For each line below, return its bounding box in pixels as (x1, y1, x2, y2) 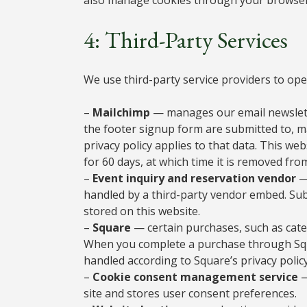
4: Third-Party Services (84, 24, 288, 55)
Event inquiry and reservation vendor (93, 170, 299, 186)
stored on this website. (84, 203, 200, 219)
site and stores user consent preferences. (84, 285, 297, 301)
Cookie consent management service (93, 269, 298, 284)
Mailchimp (93, 104, 150, 120)
